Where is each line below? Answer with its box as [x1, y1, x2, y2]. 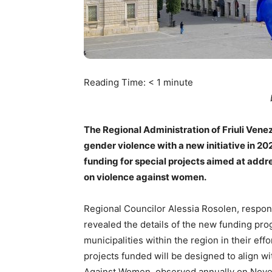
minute [163, 76, 193, 88]
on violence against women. [84, 171, 206, 183]
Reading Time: [84, 76, 148, 88]
